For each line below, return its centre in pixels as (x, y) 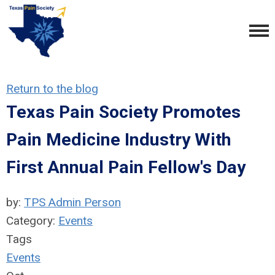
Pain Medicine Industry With (119, 140)
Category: (32, 221)
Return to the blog (52, 89)
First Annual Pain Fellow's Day (126, 167)
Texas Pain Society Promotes (123, 112)
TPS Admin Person (72, 202)
